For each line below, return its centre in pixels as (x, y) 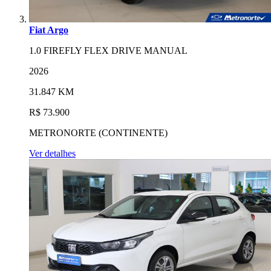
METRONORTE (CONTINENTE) (98, 132)
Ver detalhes (52, 153)
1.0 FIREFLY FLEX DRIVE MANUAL (108, 50)
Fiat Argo (49, 30)
